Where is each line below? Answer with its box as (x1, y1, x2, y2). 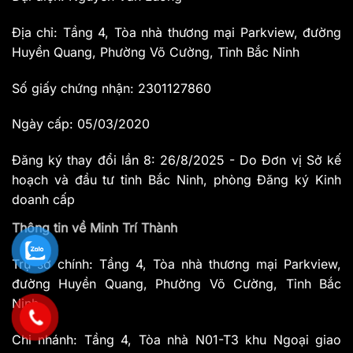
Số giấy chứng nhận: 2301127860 (12, 80, 211, 96)
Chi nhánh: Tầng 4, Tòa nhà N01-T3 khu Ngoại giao (12, 331, 341, 347)
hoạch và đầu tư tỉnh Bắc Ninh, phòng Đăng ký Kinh (12, 172, 341, 188)
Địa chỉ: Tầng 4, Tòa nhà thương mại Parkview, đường (12, 24, 341, 40)
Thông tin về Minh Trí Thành (12, 219, 177, 236)
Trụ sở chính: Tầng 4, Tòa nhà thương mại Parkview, (12, 255, 341, 272)
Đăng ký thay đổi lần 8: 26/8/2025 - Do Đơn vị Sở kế (12, 152, 341, 169)
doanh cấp (12, 191, 75, 208)
